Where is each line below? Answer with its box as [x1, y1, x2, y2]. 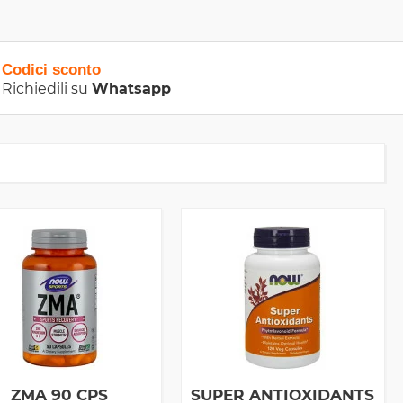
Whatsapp [92, 80, 171, 97]
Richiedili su [2, 80, 92, 97]
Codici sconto [2, 61, 101, 78]
